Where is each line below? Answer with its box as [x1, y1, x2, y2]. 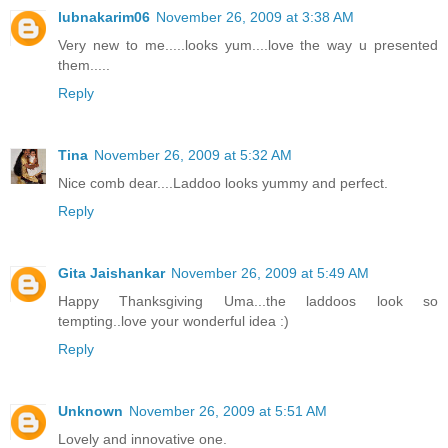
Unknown [58, 402, 123, 419]
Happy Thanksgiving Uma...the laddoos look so [58, 292, 438, 309]
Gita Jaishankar [58, 264, 165, 281]
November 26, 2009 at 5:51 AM [129, 402, 327, 419]
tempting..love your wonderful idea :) [58, 312, 289, 329]
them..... [58, 56, 110, 73]
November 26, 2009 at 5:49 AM [171, 264, 369, 281]
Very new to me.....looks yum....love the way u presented [58, 36, 438, 53]
